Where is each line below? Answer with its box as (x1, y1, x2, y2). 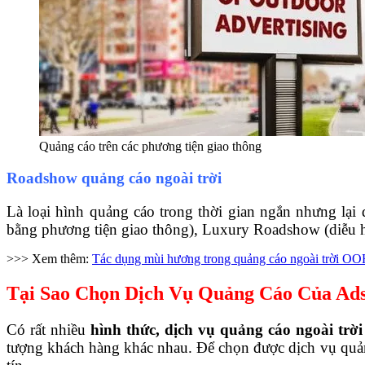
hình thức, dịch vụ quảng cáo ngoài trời (90, 320, 363, 338)
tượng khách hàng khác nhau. (7, 338, 197, 356)
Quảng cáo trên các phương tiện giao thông (39, 139, 262, 154)
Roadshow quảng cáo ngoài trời (7, 169, 222, 187)
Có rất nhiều (7, 320, 90, 338)
